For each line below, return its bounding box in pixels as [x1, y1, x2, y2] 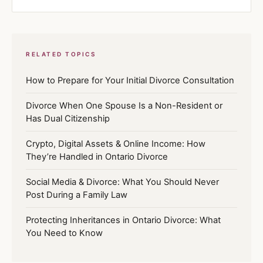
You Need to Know [26, 227, 103, 238]
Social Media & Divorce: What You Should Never [26, 176, 219, 187]
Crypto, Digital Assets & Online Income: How [26, 138, 205, 149]
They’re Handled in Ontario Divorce [26, 151, 168, 162]
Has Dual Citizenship [26, 113, 110, 124]
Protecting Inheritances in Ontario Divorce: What [26, 214, 221, 225]
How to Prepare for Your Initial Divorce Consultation [26, 75, 234, 86]
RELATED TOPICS [26, 50, 96, 58]
